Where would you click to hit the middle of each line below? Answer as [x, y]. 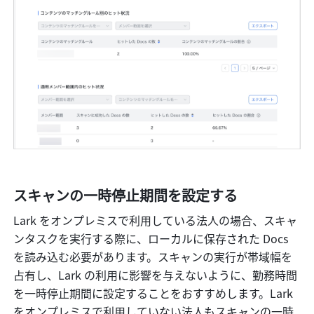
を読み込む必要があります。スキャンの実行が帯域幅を [153, 257]
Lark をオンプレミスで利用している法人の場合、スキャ [156, 220]
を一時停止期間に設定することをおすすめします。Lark [153, 293]
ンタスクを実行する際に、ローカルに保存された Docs [151, 239]
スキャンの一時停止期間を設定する [126, 196]
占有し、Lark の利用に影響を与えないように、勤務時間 [156, 275]
